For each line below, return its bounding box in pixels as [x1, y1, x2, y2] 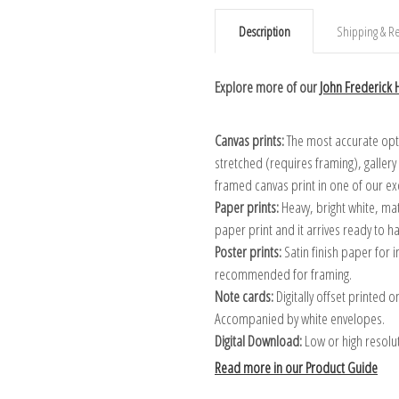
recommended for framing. [215, 264, 352, 285]
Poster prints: [215, 241, 281, 263]
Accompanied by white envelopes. [215, 308, 385, 330]
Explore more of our [215, 77, 320, 98]
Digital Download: [215, 330, 302, 352]
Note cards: [215, 286, 273, 307]
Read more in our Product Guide [215, 357, 378, 379]
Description [238, 21, 290, 40]
